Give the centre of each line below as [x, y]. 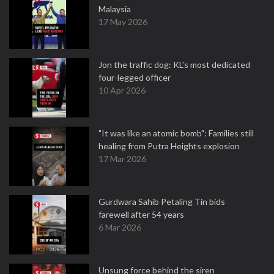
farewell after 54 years [141, 214]
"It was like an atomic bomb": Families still [176, 133]
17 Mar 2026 [122, 159]
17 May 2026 [123, 22]
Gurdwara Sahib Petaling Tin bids [162, 202]
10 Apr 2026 [122, 90]
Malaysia [115, 9]
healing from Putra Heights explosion [169, 146]
